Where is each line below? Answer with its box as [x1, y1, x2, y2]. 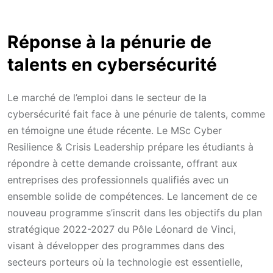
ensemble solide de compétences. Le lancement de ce [7, 190, 257, 202]
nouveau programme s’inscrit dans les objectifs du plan [7, 206, 262, 219]
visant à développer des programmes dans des [7, 239, 224, 252]
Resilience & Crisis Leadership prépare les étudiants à [7, 140, 253, 153]
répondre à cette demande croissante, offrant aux [7, 157, 238, 169]
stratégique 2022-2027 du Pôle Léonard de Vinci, [7, 222, 236, 235]
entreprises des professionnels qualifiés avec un [7, 173, 229, 186]
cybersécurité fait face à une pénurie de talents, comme [7, 107, 265, 120]
